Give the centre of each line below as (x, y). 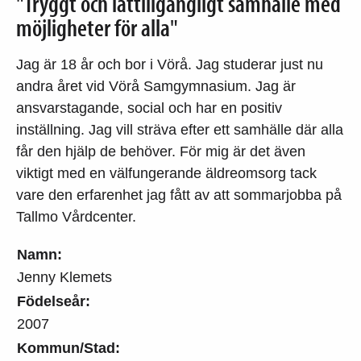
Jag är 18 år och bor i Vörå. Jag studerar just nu (170, 64)
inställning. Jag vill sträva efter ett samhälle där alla (180, 129)
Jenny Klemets (64, 277)
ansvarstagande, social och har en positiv (149, 108)
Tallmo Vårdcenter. (76, 216)
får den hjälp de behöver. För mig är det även (161, 151)
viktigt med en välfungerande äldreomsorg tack (166, 173)
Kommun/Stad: (68, 348)
